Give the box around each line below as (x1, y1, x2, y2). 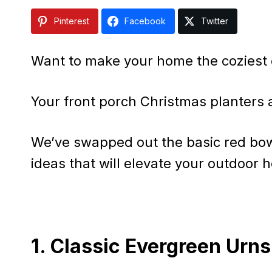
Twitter (201, 15, 228, 26)
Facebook (124, 15, 166, 26)
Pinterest (54, 15, 89, 26)
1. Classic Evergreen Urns (31, 234, 271, 258)
